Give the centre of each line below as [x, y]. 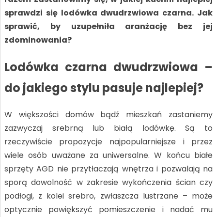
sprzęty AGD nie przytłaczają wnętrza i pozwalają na [108, 169]
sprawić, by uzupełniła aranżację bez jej [108, 26]
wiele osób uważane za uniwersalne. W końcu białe [108, 155]
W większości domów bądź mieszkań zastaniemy [108, 114]
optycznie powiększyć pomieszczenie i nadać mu [108, 209]
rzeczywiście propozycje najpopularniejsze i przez [108, 141]
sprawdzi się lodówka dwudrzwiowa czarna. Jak [108, 13]
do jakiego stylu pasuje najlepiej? [104, 88]
